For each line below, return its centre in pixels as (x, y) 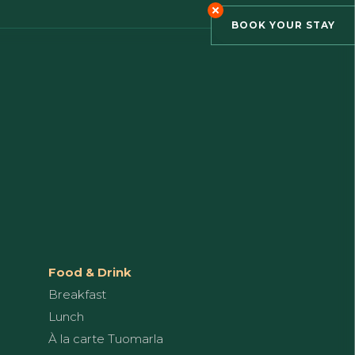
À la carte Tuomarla (106, 338)
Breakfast (77, 294)
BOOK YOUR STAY (283, 25)
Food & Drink (90, 272)
